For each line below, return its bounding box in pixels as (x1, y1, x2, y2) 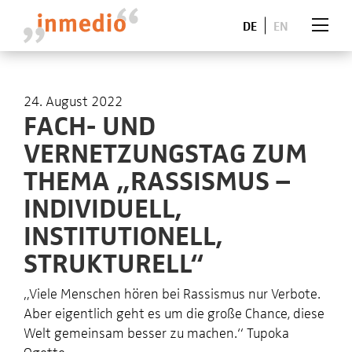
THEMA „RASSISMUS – (24, 159, 290, 198)
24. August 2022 (24, 90, 123, 110)
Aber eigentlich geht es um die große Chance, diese (24, 302, 324, 322)
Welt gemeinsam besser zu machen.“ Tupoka (24, 322, 289, 342)
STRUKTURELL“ (24, 242, 204, 280)
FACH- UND (24, 104, 156, 143)
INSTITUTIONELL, (24, 214, 223, 253)
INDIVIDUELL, (24, 187, 182, 225)
